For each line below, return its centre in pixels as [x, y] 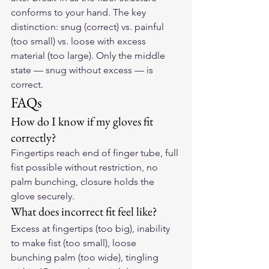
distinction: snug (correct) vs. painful [89, 27]
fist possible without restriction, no [86, 167]
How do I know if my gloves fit [83, 121]
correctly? [34, 138]
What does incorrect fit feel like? [84, 211]
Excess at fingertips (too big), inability [92, 228]
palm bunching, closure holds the [84, 182]
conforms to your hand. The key [80, 12]
